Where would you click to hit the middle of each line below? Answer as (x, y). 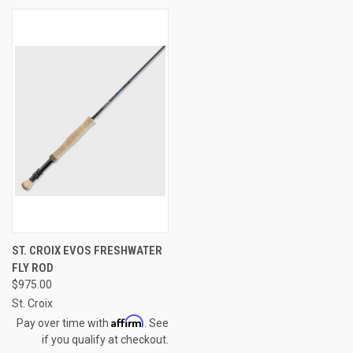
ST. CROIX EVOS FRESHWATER (87, 250)
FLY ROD (33, 268)
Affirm (127, 321)
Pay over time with (63, 323)
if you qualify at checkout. (105, 339)
